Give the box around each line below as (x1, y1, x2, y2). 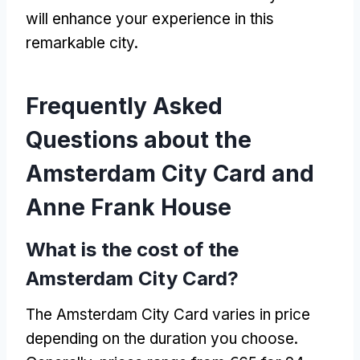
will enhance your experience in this (26, 9, 274, 28)
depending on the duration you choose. (26, 329, 298, 348)
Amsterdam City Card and (26, 159, 314, 187)
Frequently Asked (26, 92, 223, 120)
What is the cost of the (26, 237, 239, 261)
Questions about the (26, 125, 252, 153)
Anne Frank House (26, 193, 231, 221)
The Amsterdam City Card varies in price (26, 305, 310, 324)
